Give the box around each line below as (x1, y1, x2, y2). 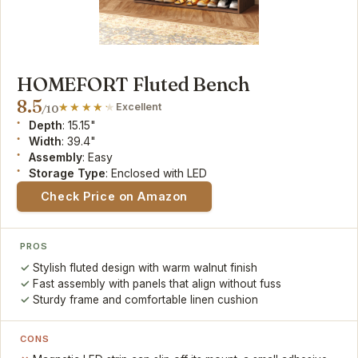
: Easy (82, 149, 113, 164)
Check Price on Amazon (40, 189, 188, 203)
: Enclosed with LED (105, 165, 208, 180)
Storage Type (29, 165, 106, 180)
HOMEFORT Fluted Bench (17, 72, 250, 96)
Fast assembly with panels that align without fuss (33, 276, 282, 290)
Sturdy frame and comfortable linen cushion (33, 292, 259, 306)
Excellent (116, 100, 162, 113)
